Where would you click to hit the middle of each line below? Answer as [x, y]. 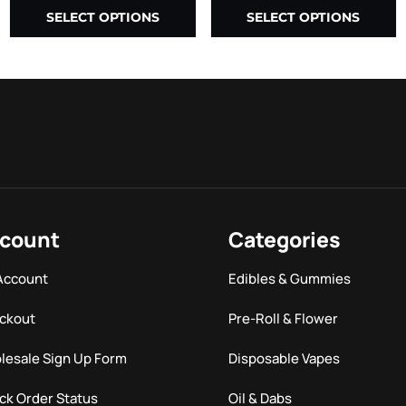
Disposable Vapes [285, 358]
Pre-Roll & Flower [284, 318]
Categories [285, 239]
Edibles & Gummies [290, 278]
